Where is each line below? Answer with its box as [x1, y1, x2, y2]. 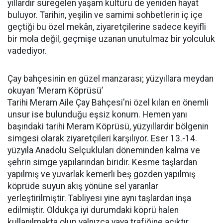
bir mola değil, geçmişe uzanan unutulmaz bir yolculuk [7, 34, 215, 44]
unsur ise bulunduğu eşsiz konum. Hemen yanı [7, 110, 187, 119]
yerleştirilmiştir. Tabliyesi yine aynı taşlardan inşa [7, 193, 191, 203]
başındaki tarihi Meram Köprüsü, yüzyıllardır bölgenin [7, 121, 209, 131]
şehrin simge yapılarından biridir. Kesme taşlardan [7, 157, 197, 167]
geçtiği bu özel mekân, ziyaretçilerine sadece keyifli [7, 22, 206, 32]
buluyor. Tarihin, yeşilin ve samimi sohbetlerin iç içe [7, 10, 203, 20]
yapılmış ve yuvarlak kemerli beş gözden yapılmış [7, 169, 196, 179]
